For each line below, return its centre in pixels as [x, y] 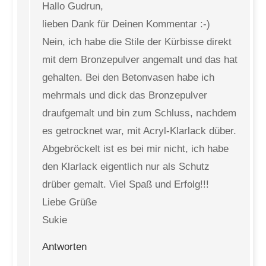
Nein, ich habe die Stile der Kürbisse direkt [137, 42]
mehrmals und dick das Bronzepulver [125, 95]
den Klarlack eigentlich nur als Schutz [126, 167]
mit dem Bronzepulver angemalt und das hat [140, 60]
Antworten [65, 247]
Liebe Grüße [70, 202]
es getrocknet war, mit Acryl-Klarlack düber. [140, 131]
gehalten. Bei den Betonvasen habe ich [129, 77]
